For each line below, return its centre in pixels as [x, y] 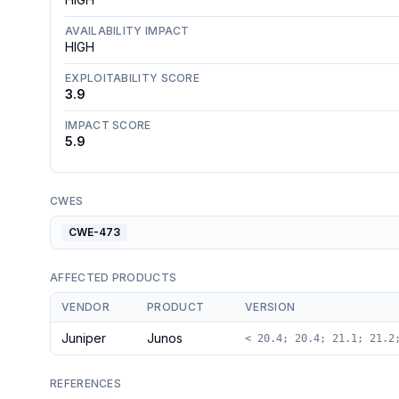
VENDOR [85, 307]
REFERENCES [85, 383]
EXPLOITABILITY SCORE [132, 78]
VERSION [270, 307]
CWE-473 [94, 232]
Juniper [84, 338]
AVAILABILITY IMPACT [127, 31]
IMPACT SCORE [108, 125]
